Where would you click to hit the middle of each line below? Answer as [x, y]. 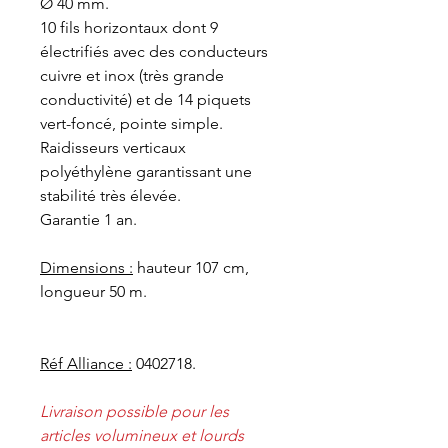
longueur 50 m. [93, 291]
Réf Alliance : [86, 363]
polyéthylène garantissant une [146, 171]
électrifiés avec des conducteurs [154, 51]
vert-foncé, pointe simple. [131, 123]
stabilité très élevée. [110, 195]
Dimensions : [86, 267]
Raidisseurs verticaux [113, 147]
